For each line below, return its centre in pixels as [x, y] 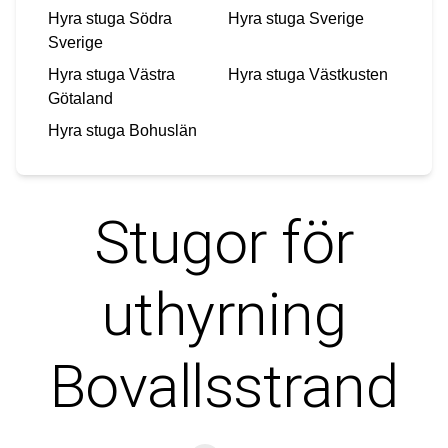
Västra [152, 74]
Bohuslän [163, 130]
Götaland [80, 98]
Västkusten [348, 74]
